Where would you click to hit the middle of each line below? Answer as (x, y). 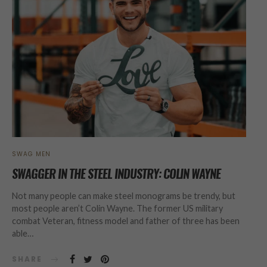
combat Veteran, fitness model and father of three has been (126, 221)
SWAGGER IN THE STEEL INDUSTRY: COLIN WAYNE (117, 174)
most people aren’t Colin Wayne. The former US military (117, 209)
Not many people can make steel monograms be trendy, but (124, 196)
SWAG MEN (31, 154)
